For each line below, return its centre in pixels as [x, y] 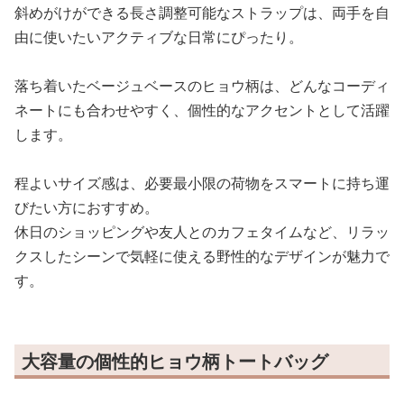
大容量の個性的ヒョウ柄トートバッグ [175, 361]
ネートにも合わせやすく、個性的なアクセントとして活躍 [202, 110]
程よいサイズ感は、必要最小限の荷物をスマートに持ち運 [202, 183]
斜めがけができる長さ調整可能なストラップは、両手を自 [202, 13]
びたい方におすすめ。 [87, 207]
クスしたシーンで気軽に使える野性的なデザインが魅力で [202, 256]
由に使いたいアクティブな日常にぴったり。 [159, 37]
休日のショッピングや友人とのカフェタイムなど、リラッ [202, 232]
